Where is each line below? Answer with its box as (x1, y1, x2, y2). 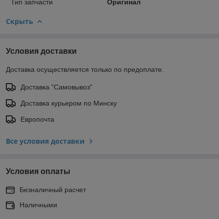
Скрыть (6, 16, 33, 26)
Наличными (20, 200, 57, 209)
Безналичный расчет (20, 185, 86, 194)
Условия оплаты (6, 167, 70, 175)
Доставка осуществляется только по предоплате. (6, 65, 164, 73)
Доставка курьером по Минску (21, 99, 117, 107)
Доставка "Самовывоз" (21, 83, 92, 91)
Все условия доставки (6, 136, 85, 146)
